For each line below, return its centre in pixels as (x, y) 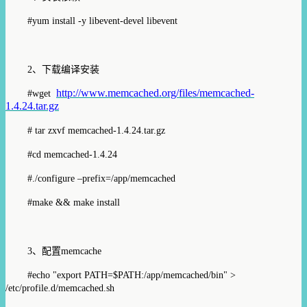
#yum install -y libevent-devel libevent (102, 21)
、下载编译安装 (66, 69)
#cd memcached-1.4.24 (72, 154)
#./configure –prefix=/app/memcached (101, 178)
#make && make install (74, 202)
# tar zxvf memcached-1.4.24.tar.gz (96, 130)
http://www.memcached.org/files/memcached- (155, 93)
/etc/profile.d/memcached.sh (60, 288)
